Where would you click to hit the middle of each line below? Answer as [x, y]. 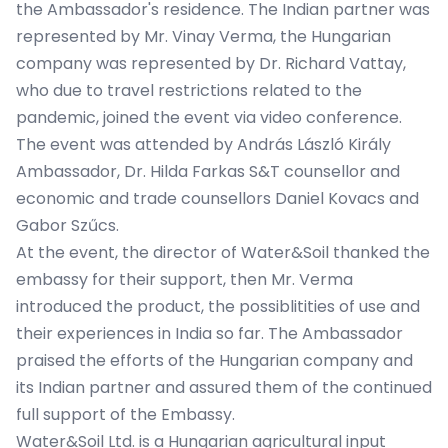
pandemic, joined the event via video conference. [209, 117]
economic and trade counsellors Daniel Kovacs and [217, 198]
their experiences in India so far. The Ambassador [209, 333]
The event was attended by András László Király [203, 144]
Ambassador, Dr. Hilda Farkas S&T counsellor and [208, 171]
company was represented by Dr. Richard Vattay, [211, 63]
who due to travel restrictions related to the [189, 90]
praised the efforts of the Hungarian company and [214, 360]
